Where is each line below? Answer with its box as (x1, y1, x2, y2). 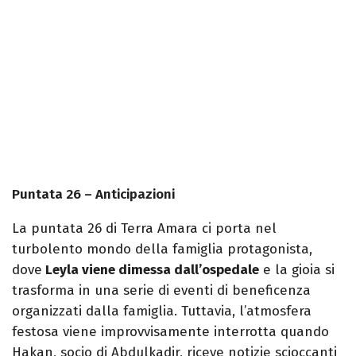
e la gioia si (259, 261, 335, 279)
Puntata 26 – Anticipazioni (12, 186, 175, 203)
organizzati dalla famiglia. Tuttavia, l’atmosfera (12, 303, 311, 320)
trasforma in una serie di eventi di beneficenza (12, 282, 311, 300)
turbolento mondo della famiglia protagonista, (12, 241, 312, 258)
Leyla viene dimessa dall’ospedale (42, 261, 259, 279)
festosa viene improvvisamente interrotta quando (12, 323, 329, 341)
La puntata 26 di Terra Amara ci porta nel (12, 220, 277, 238)
